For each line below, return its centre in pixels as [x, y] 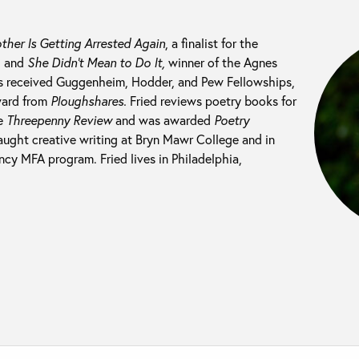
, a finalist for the [212, 42]
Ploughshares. [89, 100]
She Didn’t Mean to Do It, [96, 62]
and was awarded [163, 119]
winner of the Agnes [221, 62]
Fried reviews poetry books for [212, 100]
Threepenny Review [59, 119]
